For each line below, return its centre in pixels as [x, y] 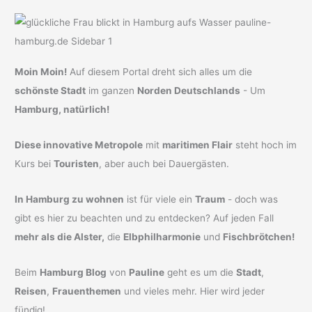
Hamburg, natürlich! [62, 110]
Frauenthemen [87, 291]
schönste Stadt [50, 91]
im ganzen [112, 91]
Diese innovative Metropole [79, 145]
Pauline [147, 273]
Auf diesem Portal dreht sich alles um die [160, 72]
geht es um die [201, 273]
